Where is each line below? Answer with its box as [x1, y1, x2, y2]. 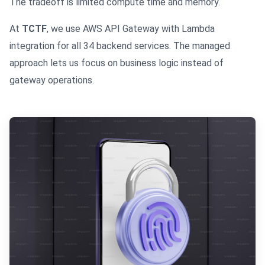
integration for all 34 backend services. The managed [9, 40, 230, 52]
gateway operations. [9, 75, 94, 86]
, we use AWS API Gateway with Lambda [47, 23, 215, 35]
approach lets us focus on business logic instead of [9, 57, 224, 69]
